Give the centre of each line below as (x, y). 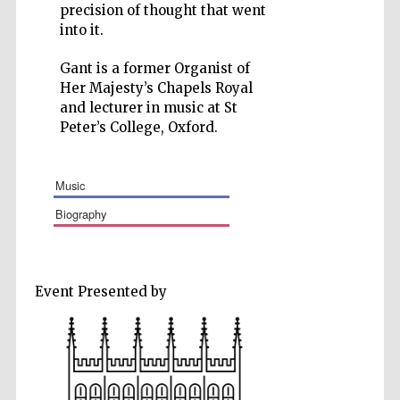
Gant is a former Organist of (154, 68)
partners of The (338, 110)
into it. (81, 30)
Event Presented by (100, 292)
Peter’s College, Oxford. (138, 127)
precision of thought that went (162, 10)
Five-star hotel (338, 102)
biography (84, 214)
